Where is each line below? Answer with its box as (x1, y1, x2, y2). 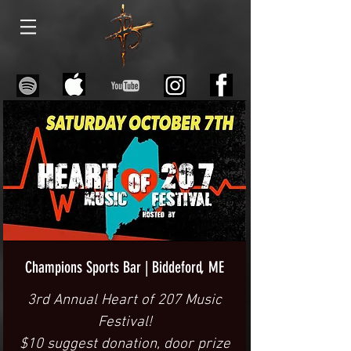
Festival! (97, 313, 152, 331)
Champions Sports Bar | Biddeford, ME (25, 258, 224, 277)
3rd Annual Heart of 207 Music (27, 291, 222, 309)
